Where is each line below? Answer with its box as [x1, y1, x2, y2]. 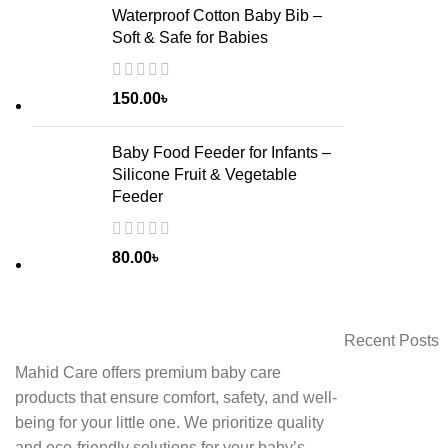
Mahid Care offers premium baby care [15, 364, 281, 382]
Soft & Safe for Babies [112, 29, 268, 47]
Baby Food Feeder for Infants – [112, 144, 331, 162]
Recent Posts [343, 332, 439, 350]
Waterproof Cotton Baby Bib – [112, 7, 322, 25]
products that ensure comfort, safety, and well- [15, 389, 337, 407]
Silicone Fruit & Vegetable [112, 166, 297, 184]
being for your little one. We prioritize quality [15, 414, 324, 432]
